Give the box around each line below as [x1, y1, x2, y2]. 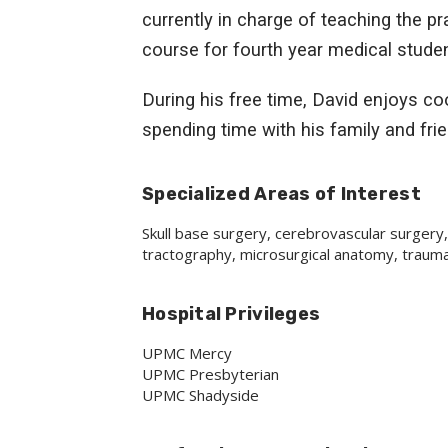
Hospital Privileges [142, 303, 321, 325]
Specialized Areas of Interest [142, 183, 421, 205]
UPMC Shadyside [142, 385, 259, 405]
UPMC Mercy [142, 343, 232, 363]
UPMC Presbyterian [142, 364, 279, 384]
